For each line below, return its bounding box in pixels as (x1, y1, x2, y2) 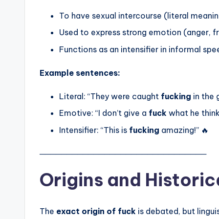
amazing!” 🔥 (159, 125, 209, 135)
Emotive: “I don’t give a (59, 108, 149, 118)
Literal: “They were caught (59, 91, 161, 101)
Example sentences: (40, 67, 120, 78)
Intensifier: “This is (59, 125, 129, 135)
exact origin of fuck (56, 206, 136, 216)
